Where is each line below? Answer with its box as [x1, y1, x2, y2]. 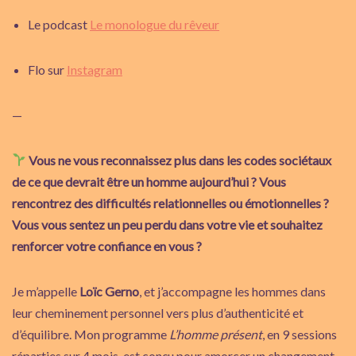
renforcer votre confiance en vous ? [12, 238, 202, 253]
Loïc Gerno [79, 283, 139, 299]
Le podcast [28, 16, 90, 32]
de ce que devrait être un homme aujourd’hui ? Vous [12, 173, 286, 189]
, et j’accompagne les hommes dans [139, 283, 326, 299]
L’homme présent [169, 326, 262, 342]
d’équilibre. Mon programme [12, 326, 169, 342]
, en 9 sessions [262, 326, 337, 342]
